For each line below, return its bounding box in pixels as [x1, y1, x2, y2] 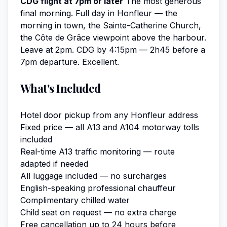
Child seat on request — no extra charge [20, 207, 176, 217]
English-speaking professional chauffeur [20, 182, 176, 193]
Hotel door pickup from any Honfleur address [20, 109, 198, 120]
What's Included [20, 80, 101, 96]
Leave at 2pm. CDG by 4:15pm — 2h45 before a [20, 44, 205, 55]
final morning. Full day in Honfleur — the [20, 8, 177, 18]
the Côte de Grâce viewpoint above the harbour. [20, 32, 206, 43]
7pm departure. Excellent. [20, 56, 119, 67]
